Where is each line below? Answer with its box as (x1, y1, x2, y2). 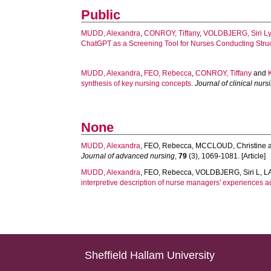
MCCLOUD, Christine (195, 142, 267, 150)
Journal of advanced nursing (81, 152, 175, 160)
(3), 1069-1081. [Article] (187, 152, 266, 160)
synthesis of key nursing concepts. (81, 79, 194, 88)
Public (81, 7, 121, 22)
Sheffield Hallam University (85, 249, 215, 261)
